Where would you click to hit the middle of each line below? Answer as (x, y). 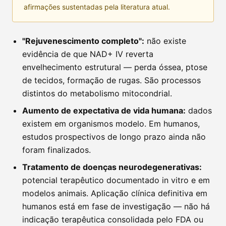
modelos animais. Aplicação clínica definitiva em (115, 193)
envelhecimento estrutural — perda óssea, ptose (115, 67)
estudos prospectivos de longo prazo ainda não (114, 137)
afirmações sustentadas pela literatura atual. (97, 7)
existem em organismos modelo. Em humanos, (111, 124)
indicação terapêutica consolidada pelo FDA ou (113, 220)
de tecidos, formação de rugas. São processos (111, 80)
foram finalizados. (56, 150)
